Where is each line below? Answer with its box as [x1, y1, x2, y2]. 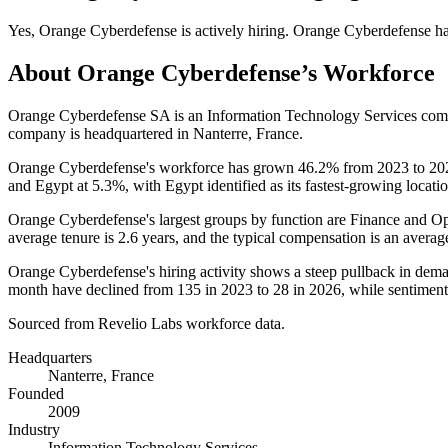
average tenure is [8, 228, 118, 246]
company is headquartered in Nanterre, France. [8, 124, 303, 142]
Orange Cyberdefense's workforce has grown [8, 158, 298, 176]
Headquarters [8, 348, 92, 366]
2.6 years [118, 228, 175, 246]
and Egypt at [8, 176, 92, 194]
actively [195, 21, 244, 39]
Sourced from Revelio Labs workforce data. [8, 314, 285, 332]
